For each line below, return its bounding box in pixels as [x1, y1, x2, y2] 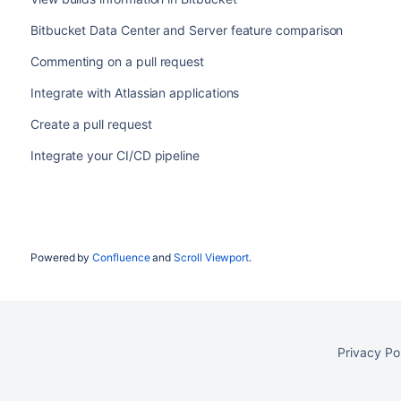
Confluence [92, 251, 150, 265]
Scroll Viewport [174, 251, 250, 265]
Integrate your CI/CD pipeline [30, 148, 200, 164]
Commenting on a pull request [30, 54, 205, 70]
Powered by [30, 251, 93, 265]
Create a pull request [30, 116, 152, 132]
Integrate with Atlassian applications [30, 85, 240, 101]
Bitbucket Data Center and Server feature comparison [30, 22, 344, 38]
